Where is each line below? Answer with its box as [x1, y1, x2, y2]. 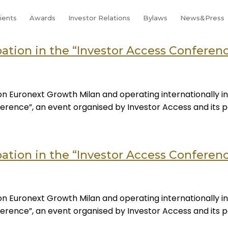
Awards [29, 13, 55, 22]
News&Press [180, 13, 224, 22]
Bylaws [142, 13, 167, 22]
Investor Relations [68, 13, 130, 22]
